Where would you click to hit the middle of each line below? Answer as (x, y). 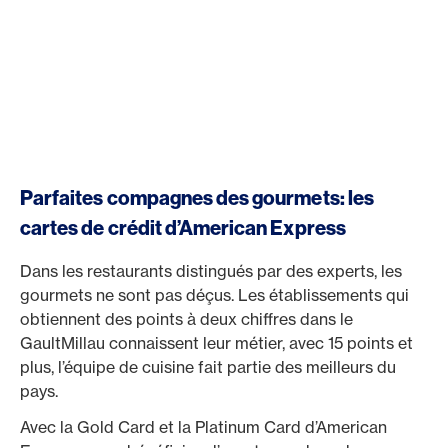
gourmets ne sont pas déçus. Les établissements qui (214, 295)
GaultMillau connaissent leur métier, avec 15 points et (216, 343)
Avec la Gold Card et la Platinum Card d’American (203, 427)
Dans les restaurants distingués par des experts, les (211, 271)
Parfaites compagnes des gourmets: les (197, 197)
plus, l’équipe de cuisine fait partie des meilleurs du (208, 367)
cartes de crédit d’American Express (183, 227)
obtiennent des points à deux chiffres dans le (186, 319)
